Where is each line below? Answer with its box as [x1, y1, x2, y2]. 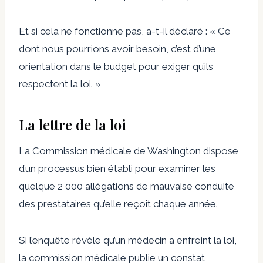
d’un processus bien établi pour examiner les [19, 162, 215, 174]
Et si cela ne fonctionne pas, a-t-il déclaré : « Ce [19, 25, 231, 37]
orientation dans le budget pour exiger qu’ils [19, 60, 213, 72]
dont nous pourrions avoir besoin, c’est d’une [19, 42, 216, 55]
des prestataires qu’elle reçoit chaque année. [19, 197, 218, 210]
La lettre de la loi [19, 114, 126, 134]
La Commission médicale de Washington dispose [19, 144, 238, 157]
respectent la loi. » [19, 77, 101, 90]
